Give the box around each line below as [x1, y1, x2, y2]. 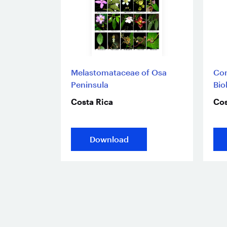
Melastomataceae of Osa [71, 67, 167, 78]
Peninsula [71, 80, 108, 90]
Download [89, 134, 129, 144]
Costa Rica [71, 97, 113, 107]
